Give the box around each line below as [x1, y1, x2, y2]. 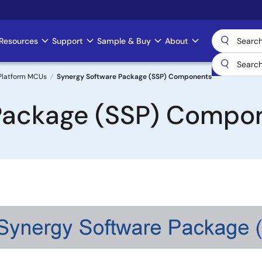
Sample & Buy [97, 36, 151, 46]
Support [52, 36, 83, 46]
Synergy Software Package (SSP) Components [57, 72, 212, 81]
